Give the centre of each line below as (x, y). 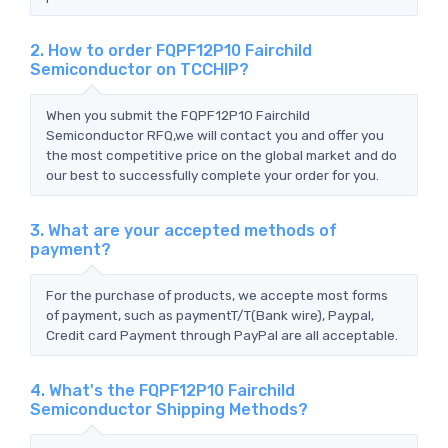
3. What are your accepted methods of (183, 230)
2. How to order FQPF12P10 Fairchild (171, 50)
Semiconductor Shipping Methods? (169, 409)
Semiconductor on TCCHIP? (139, 69)
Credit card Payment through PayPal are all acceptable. (222, 334)
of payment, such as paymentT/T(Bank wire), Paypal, (210, 314)
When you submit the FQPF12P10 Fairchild (178, 114)
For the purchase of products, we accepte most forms (217, 294)
